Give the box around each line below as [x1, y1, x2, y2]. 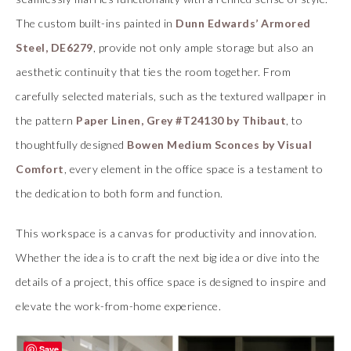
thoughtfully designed [16, 137, 127, 151]
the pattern [16, 113, 76, 127]
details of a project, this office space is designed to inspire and [16, 274, 326, 288]
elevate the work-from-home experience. [16, 299, 221, 313]
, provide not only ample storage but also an [92, 40, 314, 54]
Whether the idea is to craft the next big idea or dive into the [16, 250, 320, 264]
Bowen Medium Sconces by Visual [127, 137, 312, 151]
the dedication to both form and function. [16, 186, 223, 200]
